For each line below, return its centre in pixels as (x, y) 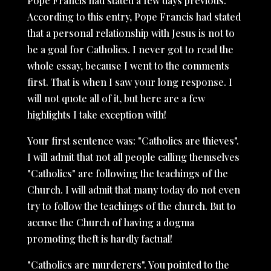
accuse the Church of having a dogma (110, 222)
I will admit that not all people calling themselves (133, 157)
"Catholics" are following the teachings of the (127, 173)
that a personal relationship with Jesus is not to (131, 33)
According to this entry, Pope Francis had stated (134, 17)
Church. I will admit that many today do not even (133, 190)
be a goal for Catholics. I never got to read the (130, 49)
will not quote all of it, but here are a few (116, 98)
